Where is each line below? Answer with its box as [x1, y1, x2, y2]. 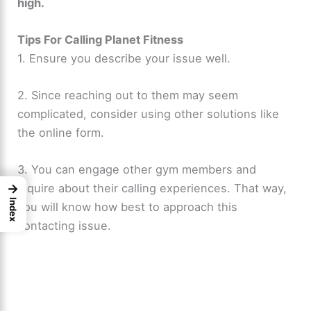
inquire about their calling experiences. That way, [17, 181, 287, 196]
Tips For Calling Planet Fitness [17, 32, 184, 47]
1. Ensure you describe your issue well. [17, 51, 231, 65]
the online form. [17, 126, 105, 140]
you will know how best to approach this [17, 200, 238, 215]
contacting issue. [17, 219, 112, 233]
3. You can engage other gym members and [17, 162, 257, 177]
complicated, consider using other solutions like [17, 107, 280, 121]
